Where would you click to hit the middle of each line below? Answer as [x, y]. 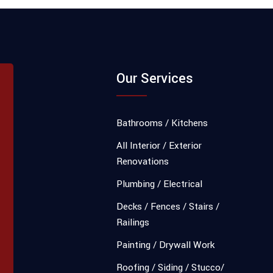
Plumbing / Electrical [159, 184]
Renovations [143, 161]
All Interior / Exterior [159, 146]
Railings [133, 222]
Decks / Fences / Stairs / [168, 207]
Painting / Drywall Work [165, 245]
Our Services [155, 79]
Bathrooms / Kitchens [162, 123]
